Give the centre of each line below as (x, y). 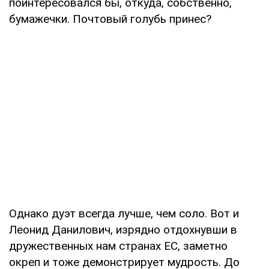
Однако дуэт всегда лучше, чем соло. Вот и (124, 213)
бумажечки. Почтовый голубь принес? (110, 19)
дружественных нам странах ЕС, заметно (118, 246)
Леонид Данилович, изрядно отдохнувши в (123, 229)
